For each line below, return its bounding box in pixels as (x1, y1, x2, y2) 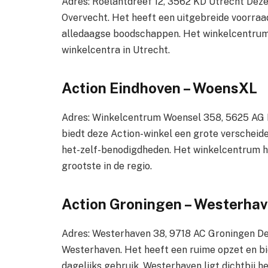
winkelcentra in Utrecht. (62, 44, 170, 56)
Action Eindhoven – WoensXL (62, 79, 257, 96)
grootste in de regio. (62, 160, 152, 172)
